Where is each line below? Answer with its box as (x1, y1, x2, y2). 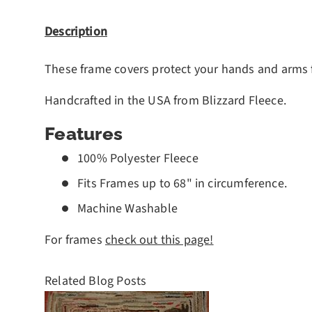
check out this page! (104, 231, 214, 249)
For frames (45, 231, 105, 249)
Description (45, 22, 107, 40)
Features (45, 123, 123, 144)
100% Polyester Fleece (77, 149, 198, 167)
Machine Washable (77, 199, 178, 217)
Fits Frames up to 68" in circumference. (77, 174, 288, 192)
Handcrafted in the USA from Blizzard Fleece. (45, 91, 286, 109)
